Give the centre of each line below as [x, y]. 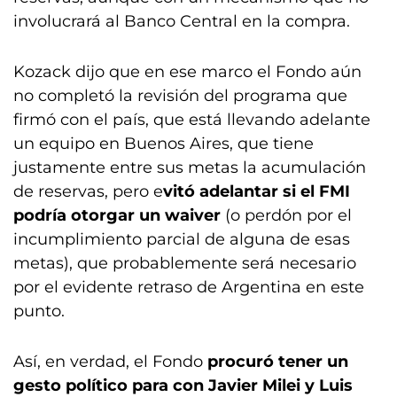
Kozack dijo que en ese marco [133, 72]
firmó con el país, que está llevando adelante [192, 120]
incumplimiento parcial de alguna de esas [182, 239]
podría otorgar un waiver [119, 215]
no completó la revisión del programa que [180, 96]
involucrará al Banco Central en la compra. [182, 21]
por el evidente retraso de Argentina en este [189, 287]
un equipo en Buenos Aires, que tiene [163, 144]
